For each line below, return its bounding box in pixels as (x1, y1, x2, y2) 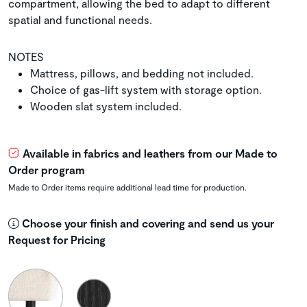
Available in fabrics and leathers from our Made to (23, 147, 278, 160)
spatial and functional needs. (8, 13, 152, 27)
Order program (8, 163, 85, 177)
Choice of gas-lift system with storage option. (30, 83, 262, 97)
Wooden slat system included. (30, 99, 182, 113)
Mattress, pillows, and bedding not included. (30, 66, 254, 80)
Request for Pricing (8, 233, 106, 247)
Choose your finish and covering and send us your (19, 217, 274, 230)
